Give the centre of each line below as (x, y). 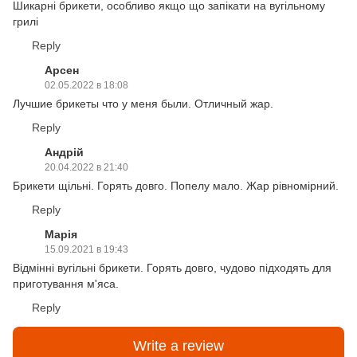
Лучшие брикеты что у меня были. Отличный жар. (143, 104)
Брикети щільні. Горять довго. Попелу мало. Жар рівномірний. (176, 186)
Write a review (178, 345)
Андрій (64, 153)
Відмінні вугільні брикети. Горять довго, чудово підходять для (172, 268)
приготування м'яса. (66, 284)
